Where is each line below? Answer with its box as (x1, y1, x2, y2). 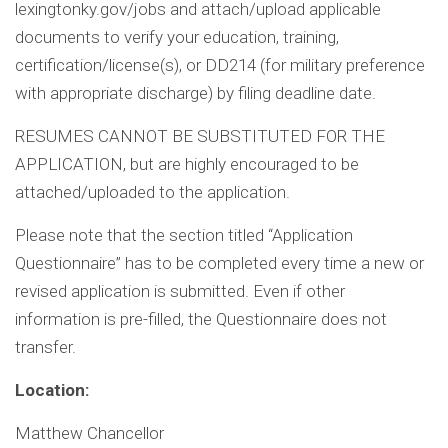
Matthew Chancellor (15, 423, 164, 444)
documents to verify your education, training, (15, 27, 339, 48)
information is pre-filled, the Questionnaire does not (15, 309, 387, 330)
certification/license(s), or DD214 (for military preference (15, 55, 425, 76)
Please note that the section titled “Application (15, 225, 353, 246)
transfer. (15, 337, 76, 358)
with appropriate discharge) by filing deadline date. (15, 83, 376, 104)
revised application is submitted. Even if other (15, 281, 345, 302)
